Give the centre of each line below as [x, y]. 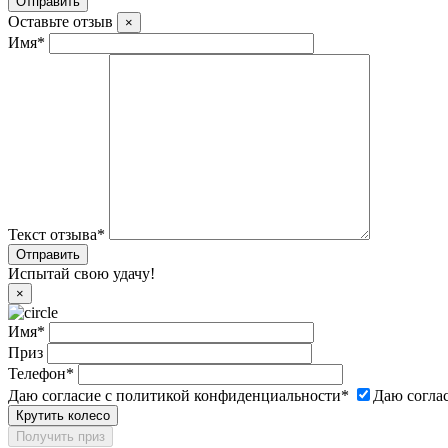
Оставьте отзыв [60, 21]
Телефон [37, 373]
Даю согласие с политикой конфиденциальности [174, 395]
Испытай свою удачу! [81, 273]
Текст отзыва [52, 234]
